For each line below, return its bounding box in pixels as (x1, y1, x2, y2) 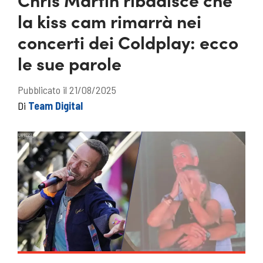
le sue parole (18, 50, 122, 75)
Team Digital (28, 99, 83, 112)
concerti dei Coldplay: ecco (18, 29, 238, 54)
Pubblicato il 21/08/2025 (18, 83, 116, 96)
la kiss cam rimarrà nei (18, 8, 201, 33)
